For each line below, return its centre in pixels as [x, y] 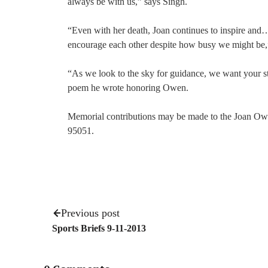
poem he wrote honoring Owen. [128, 87]
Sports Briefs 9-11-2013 [99, 228]
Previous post [90, 213]
